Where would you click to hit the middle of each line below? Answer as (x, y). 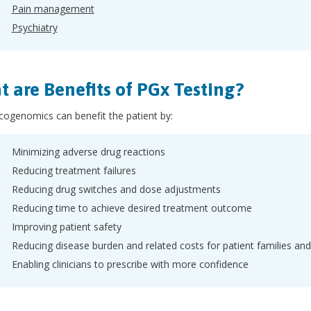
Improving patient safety (66, 227)
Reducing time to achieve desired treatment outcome (132, 208)
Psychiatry (34, 27)
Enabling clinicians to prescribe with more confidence (131, 264)
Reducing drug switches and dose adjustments (117, 189)
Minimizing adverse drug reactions (90, 152)
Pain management (53, 9)
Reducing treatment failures (74, 170)
